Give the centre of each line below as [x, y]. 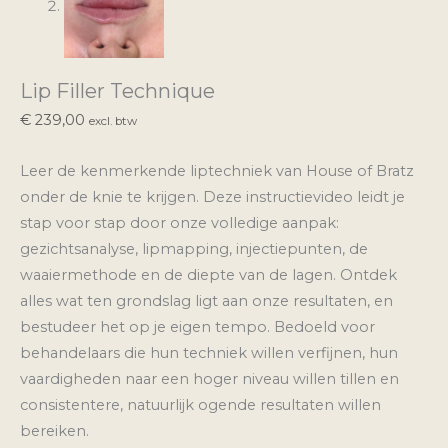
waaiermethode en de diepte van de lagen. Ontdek [208, 274]
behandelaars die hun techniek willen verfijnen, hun [209, 352]
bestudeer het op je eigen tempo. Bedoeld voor [197, 326]
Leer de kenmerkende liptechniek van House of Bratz [217, 170]
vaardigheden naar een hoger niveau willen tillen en [209, 378]
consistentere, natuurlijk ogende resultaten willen [200, 404]
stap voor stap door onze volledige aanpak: [179, 222]
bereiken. [54, 430]
